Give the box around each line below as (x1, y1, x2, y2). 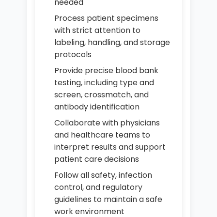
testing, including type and (54, 77, 154, 88)
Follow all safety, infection (54, 170, 152, 181)
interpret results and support (54, 141, 166, 153)
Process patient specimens (54, 13, 158, 24)
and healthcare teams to (54, 129, 150, 140)
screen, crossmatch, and (54, 89, 149, 100)
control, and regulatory (54, 182, 142, 193)
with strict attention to (54, 25, 140, 36)
